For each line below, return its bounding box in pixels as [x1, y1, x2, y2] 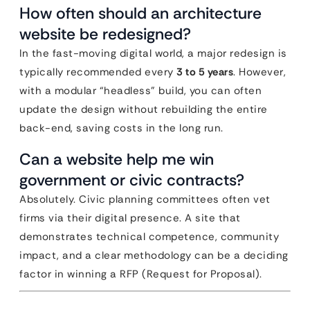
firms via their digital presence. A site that [19, 211, 241, 225]
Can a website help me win [19, 149, 214, 170]
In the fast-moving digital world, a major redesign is [19, 46, 287, 60]
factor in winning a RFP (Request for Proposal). [19, 267, 262, 281]
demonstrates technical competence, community [19, 230, 279, 244]
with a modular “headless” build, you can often [19, 84, 262, 98]
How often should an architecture [19, 3, 262, 24]
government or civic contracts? [19, 170, 244, 190]
